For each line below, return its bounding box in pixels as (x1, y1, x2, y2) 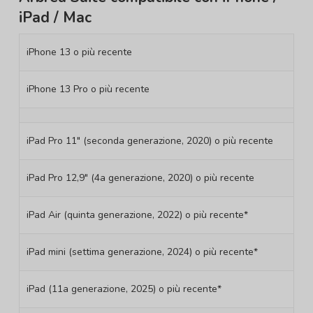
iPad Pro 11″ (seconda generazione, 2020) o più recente (26, 134, 273, 148)
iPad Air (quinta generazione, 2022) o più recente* (26, 208, 248, 222)
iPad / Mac (18, 8, 92, 28)
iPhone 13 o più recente (26, 45, 132, 59)
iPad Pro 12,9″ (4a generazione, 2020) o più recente (26, 171, 254, 185)
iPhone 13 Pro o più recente (26, 82, 150, 96)
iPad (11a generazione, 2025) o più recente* (26, 282, 221, 296)
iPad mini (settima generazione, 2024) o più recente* (26, 245, 258, 259)
